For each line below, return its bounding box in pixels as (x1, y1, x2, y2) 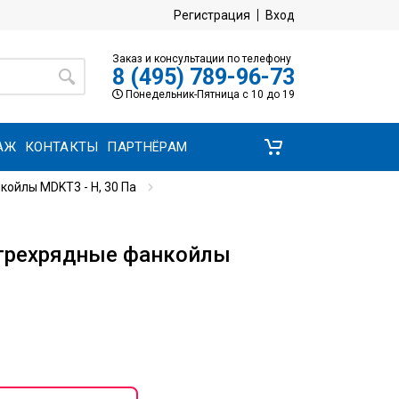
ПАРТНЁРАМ (107, 138, 188, 155)
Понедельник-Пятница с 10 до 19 (123, 87, 295, 101)
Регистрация (174, 8, 250, 22)
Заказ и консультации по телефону (112, 52, 291, 65)
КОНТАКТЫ (25, 138, 99, 155)
